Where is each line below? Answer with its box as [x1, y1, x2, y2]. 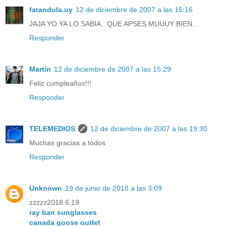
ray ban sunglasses [29, 208, 97, 217]
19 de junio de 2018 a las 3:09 [65, 184, 162, 193]
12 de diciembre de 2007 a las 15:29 [54, 65, 171, 74]
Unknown [29, 184, 62, 193]
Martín [29, 65, 51, 74]
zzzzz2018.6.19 [29, 198, 79, 207]
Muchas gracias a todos [29, 139, 105, 147]
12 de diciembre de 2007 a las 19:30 [90, 125, 207, 133]
